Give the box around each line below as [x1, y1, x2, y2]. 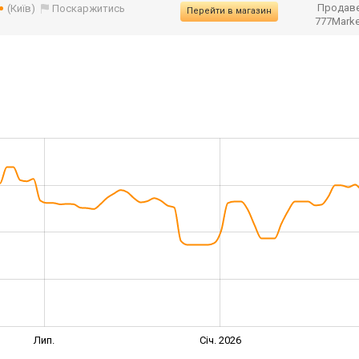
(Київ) [7, 2, 36, 14]
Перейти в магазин [187, 6, 272, 16]
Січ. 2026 [200, 333, 242, 346]
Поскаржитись [52, 2, 126, 14]
